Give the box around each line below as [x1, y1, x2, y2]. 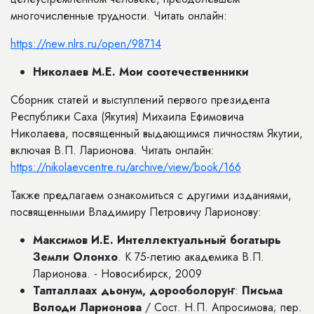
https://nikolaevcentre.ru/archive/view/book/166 [11, 159, 241, 175]
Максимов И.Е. [33, 232, 114, 248]
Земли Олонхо [33, 249, 118, 265]
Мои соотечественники [119, 64, 249, 80]
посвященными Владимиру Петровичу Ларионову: [11, 204, 261, 220]
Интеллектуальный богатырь [117, 232, 281, 248]
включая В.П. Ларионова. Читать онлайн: [11, 142, 214, 158]
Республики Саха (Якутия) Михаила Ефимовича [11, 109, 244, 125]
